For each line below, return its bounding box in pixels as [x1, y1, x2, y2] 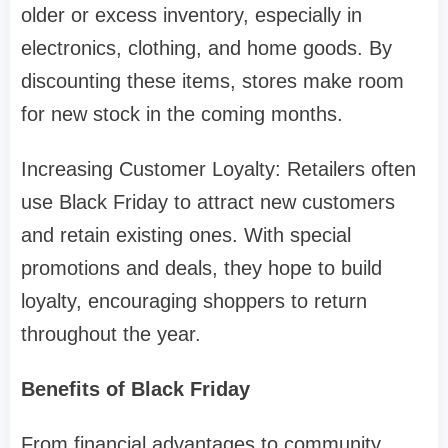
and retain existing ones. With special [21, 224, 351, 247]
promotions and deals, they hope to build [21, 257, 382, 280]
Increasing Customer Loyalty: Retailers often [21, 158, 416, 181]
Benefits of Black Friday [21, 378, 250, 401]
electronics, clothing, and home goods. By [21, 37, 392, 60]
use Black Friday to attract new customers [21, 191, 395, 214]
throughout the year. [21, 323, 201, 346]
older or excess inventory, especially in [21, 4, 362, 27]
